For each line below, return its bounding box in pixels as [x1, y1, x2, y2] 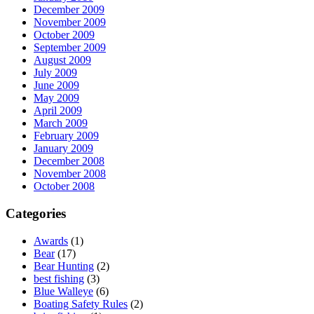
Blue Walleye [34, 285, 93, 297]
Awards [34, 234, 68, 247]
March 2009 [34, 117, 88, 130]
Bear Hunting [34, 259, 94, 272]
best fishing [34, 272, 84, 285]
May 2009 [34, 92, 79, 104]
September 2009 [34, 41, 106, 54]
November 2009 [34, 16, 106, 29]
